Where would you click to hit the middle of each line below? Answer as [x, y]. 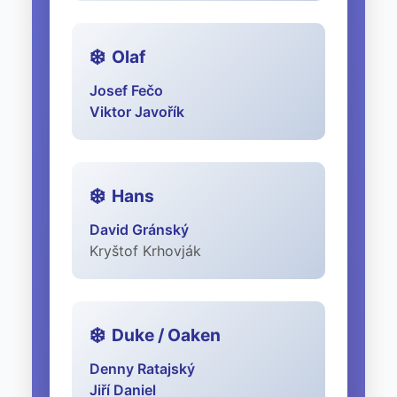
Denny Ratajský [142, 369]
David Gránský [139, 230]
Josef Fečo [126, 91]
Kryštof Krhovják [145, 251]
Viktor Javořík [137, 112]
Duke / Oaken [166, 335]
